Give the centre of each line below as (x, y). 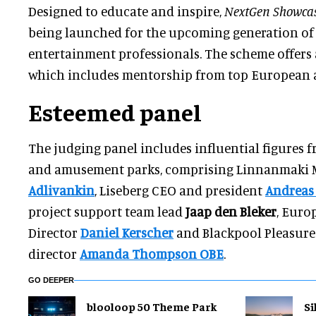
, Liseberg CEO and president (178, 190)
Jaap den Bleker (231, 212)
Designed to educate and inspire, (126, 11)
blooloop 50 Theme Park (152, 306)
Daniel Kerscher (127, 233)
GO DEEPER (51, 280)
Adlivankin (61, 190)
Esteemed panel (115, 112)
